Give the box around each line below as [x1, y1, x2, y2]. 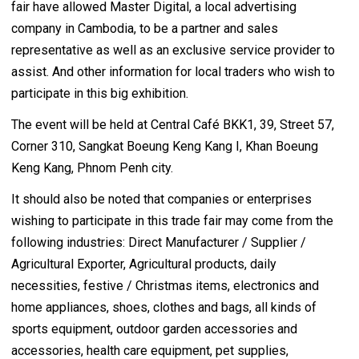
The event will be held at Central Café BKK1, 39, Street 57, [11, 116, 334, 132]
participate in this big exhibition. [11, 85, 188, 101]
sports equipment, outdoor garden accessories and [11, 321, 297, 337]
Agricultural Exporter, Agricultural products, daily [11, 256, 276, 272]
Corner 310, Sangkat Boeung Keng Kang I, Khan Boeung [11, 138, 318, 154]
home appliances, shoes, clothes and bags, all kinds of [11, 299, 317, 315]
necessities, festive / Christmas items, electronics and [11, 277, 319, 293]
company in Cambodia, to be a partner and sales [11, 20, 278, 36]
